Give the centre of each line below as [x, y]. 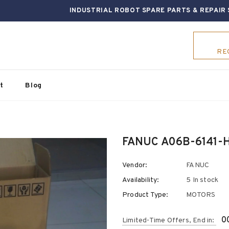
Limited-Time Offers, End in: [169, 221]
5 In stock [202, 180]
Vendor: [135, 165]
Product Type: [145, 195]
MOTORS [201, 195]
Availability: [141, 180]
